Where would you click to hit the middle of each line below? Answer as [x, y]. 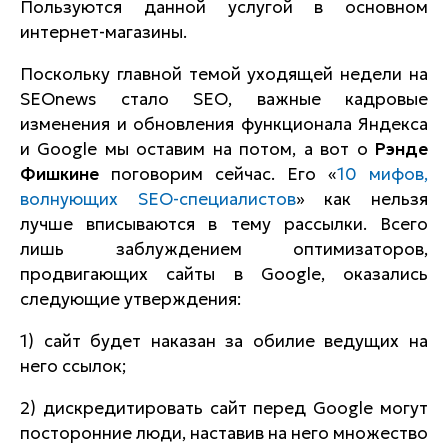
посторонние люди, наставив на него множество [224, 433]
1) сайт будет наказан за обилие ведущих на [224, 341]
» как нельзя [362, 199]
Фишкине [59, 174]
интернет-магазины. [103, 32]
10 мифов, [382, 174]
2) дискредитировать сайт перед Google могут [224, 408]
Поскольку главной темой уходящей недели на [224, 74]
